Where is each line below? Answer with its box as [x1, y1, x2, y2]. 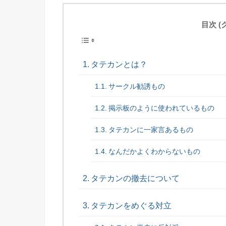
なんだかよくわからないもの [108, 147, 200, 156]
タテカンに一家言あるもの [108, 126, 193, 134]
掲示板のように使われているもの [108, 104, 214, 112]
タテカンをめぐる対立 [91, 201, 172, 210]
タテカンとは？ [91, 60, 148, 69]
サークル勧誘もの [108, 82, 165, 91]
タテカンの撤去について [91, 174, 180, 183]
